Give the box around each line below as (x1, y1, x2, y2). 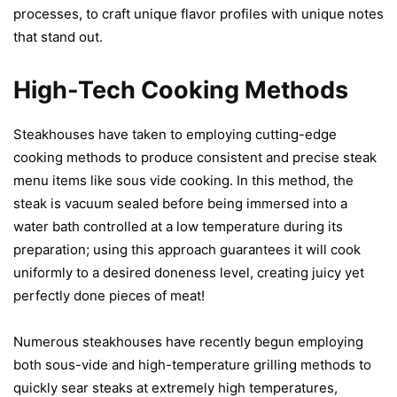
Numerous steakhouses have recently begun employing (13, 332, 363, 350)
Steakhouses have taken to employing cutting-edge (13, 125, 337, 143)
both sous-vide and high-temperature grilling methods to (13, 355, 371, 373)
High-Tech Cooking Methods (13, 74, 348, 105)
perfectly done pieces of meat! (13, 286, 205, 304)
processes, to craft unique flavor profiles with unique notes (13, 4, 384, 22)
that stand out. (13, 27, 103, 45)
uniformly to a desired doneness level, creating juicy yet (13, 263, 364, 281)
